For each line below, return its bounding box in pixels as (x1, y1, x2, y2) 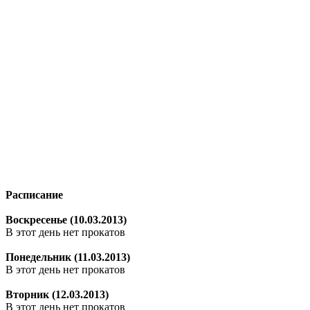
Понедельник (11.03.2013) (6, 251, 130, 264)
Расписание (6, 189, 63, 201)
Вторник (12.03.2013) (6, 289, 109, 301)
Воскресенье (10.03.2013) (6, 214, 127, 226)
